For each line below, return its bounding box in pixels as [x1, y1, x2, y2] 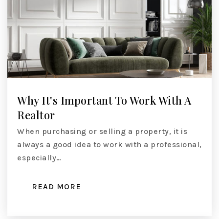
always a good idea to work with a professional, [17, 140, 202, 150]
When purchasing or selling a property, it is [17, 127, 187, 136]
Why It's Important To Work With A [17, 93, 192, 108]
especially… [17, 153, 62, 163]
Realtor [17, 108, 55, 123]
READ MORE [32, 182, 81, 192]
